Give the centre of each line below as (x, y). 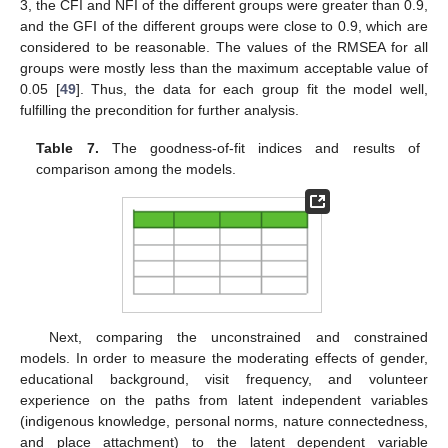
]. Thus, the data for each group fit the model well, (252, 89)
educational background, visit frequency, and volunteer (224, 378)
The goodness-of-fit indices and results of (259, 148)
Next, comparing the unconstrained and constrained (238, 336)
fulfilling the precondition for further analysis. (159, 110)
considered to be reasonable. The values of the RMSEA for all (224, 47)
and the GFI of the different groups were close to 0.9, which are (224, 26)
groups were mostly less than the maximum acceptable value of (224, 68)
